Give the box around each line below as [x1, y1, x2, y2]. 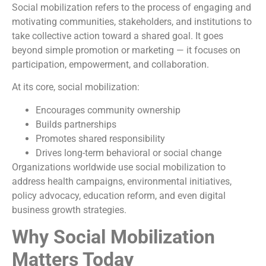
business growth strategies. [12, 204, 126, 216]
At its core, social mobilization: [12, 81, 140, 93]
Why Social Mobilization [12, 225, 215, 248]
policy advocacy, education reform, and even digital [12, 189, 226, 201]
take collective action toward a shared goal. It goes [12, 30, 223, 42]
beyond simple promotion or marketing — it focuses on [12, 44, 240, 56]
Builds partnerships [36, 118, 116, 130]
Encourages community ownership [36, 104, 180, 116]
